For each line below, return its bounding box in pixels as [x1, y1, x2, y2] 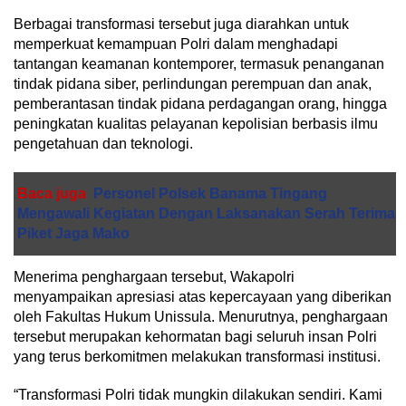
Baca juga [17, 186, 86, 201]
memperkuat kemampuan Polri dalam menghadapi [14, 36, 338, 52]
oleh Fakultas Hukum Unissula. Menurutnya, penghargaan [14, 309, 388, 324]
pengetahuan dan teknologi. [14, 136, 193, 151]
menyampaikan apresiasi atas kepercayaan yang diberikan [14, 289, 391, 304]
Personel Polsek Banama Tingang [93, 186, 327, 201]
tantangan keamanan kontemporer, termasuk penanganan [14, 56, 384, 72]
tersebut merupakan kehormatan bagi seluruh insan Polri [14, 329, 377, 344]
